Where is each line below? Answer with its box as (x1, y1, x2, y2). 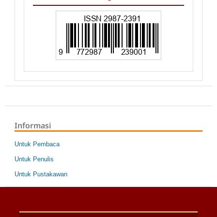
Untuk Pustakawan (15, 170, 67, 178)
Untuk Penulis (15, 155, 54, 163)
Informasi (15, 120, 51, 131)
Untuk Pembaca (15, 140, 60, 148)
